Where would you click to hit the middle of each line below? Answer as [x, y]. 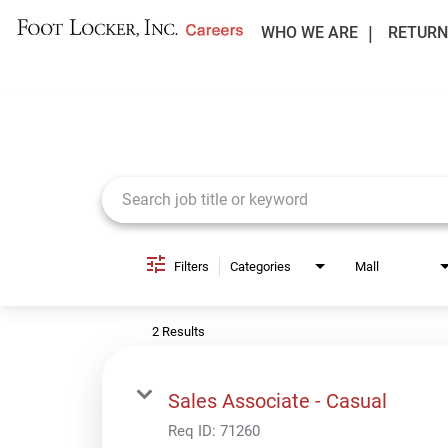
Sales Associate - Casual [277, 400]
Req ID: [194, 430]
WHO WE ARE [309, 32]
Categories [260, 266]
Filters [191, 266]
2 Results [178, 331]
